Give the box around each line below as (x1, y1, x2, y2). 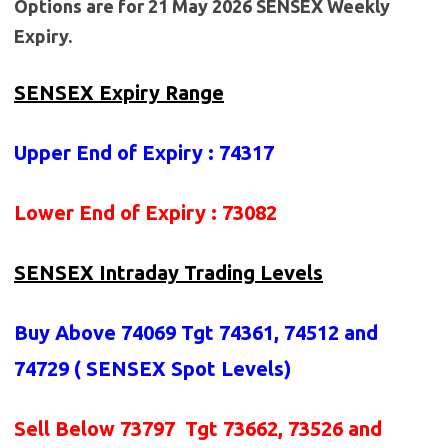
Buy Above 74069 (14, 321, 181, 345)
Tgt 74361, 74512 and (181, 321, 378, 345)
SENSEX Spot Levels (81, 357, 284, 381)
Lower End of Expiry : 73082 (14, 201, 277, 225)
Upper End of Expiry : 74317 (14, 141, 274, 165)
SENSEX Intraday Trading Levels (14, 261, 323, 285)
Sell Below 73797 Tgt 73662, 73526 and (14, 417, 382, 441)
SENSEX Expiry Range (14, 81, 224, 105)
